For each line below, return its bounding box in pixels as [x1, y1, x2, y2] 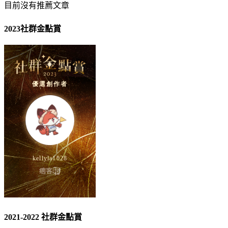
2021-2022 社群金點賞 [4, 213, 82, 222]
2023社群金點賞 [4, 24, 61, 33]
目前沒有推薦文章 [4, 1, 69, 10]
